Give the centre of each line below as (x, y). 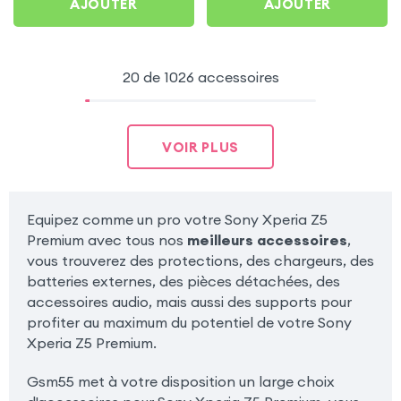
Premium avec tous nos (107, 239)
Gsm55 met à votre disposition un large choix (180, 381)
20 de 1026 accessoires (200, 77)
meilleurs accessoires (267, 239)
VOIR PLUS (200, 147)
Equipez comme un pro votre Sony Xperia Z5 (177, 219)
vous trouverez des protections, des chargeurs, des (200, 260)
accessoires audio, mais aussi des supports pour (189, 301)
